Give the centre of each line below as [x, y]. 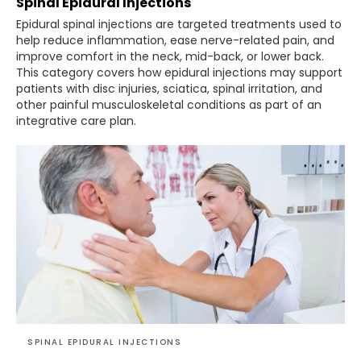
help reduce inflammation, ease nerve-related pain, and [175, 40]
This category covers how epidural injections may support [179, 72]
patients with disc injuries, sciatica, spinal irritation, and [169, 88]
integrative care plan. [76, 120]
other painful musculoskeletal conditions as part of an [169, 104]
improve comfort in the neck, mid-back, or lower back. [170, 56]
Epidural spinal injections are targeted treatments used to [179, 24]
